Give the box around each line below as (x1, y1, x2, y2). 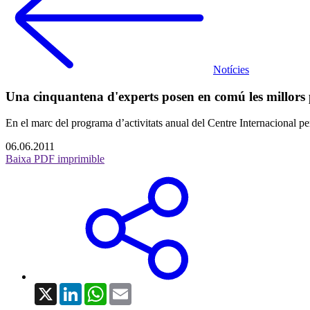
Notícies (213, 64, 249, 75)
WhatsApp (107, 282, 154, 295)
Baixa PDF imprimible (6, 153, 104, 165)
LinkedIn (82, 282, 122, 295)
